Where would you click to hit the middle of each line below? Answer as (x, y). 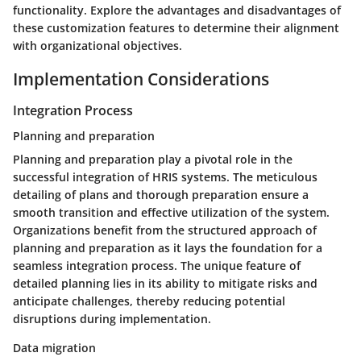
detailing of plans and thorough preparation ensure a (161, 195)
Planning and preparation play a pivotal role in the (153, 160)
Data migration (54, 348)
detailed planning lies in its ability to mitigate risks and (165, 284)
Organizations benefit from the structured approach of (165, 230)
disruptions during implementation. (112, 319)
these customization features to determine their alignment (176, 27)
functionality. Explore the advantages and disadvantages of (177, 10)
